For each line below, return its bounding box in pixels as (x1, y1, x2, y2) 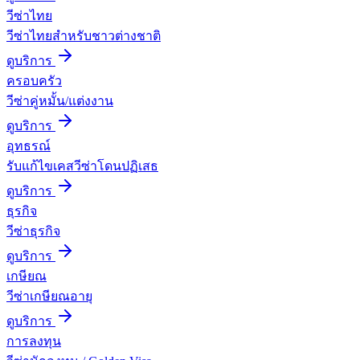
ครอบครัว (6, 73, 62, 88)
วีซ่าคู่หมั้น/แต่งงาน (6, 93, 113, 108)
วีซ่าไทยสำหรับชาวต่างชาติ (6, 28, 161, 43)
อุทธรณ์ (6, 138, 51, 153)
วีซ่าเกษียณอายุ (6, 288, 92, 303)
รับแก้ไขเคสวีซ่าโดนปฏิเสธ (6, 158, 158, 173)
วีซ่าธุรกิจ (6, 223, 60, 238)
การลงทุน (6, 333, 61, 348)
